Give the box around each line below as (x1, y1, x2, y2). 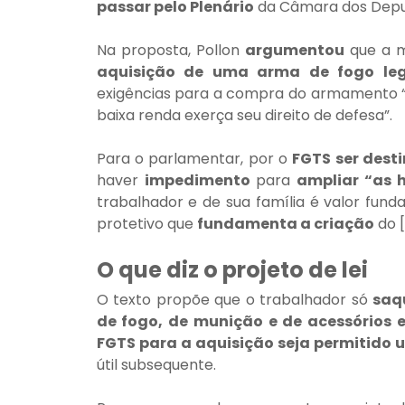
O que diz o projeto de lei (96, 255, 368, 286)
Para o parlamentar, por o (96, 148, 293, 170)
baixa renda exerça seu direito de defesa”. (96, 105, 392, 127)
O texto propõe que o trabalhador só (96, 289, 373, 311)
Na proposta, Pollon (96, 40, 245, 61)
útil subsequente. (96, 354, 216, 376)
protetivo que (96, 213, 197, 235)
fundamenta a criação (196, 213, 374, 235)
